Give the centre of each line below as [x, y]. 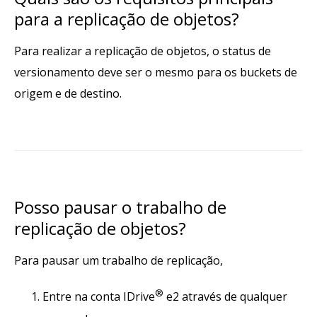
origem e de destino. [68, 94]
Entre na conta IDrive [99, 297]
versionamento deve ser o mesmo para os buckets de [156, 73]
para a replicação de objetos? [127, 19]
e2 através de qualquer [225, 297]
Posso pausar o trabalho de [120, 207]
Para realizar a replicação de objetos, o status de [143, 51]
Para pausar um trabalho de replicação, [119, 261]
